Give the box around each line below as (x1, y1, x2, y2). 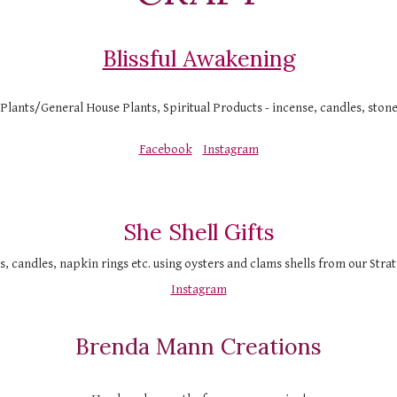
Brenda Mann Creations (75, 332, 322, 362)
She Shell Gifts (122, 218, 275, 247)
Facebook (138, 142, 192, 158)
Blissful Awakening (102, 44, 295, 74)
